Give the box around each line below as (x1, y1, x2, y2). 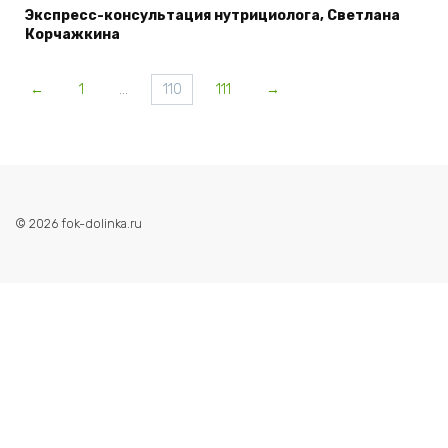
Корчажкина (25, 25, 120, 43)
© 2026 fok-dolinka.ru (15, 215, 142, 231)
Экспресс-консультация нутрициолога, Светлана (25, 6, 400, 24)
